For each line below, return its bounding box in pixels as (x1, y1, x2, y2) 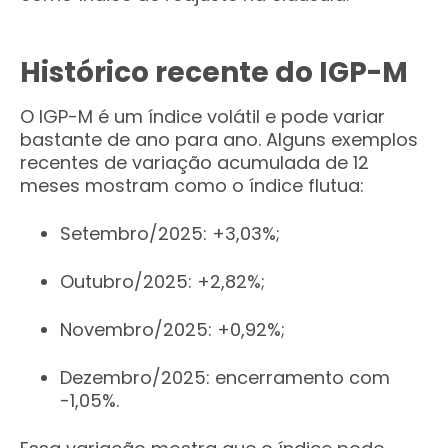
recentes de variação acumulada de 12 (20, 150, 369, 175)
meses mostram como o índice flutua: (20, 173, 364, 198)
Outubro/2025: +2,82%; (60, 269, 265, 294)
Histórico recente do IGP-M (20, 53, 408, 92)
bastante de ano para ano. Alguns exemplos (20, 127, 418, 152)
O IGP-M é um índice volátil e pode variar (20, 104, 385, 129)
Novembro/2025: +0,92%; (60, 317, 285, 342)
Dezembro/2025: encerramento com (60, 365, 390, 390)
